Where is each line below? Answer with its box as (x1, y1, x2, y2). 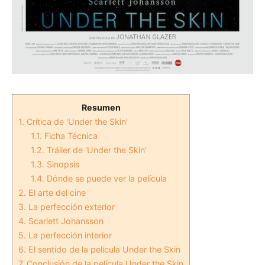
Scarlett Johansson (26, 216, 104, 226)
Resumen (81, 102, 121, 112)
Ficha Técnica (42, 131, 98, 141)
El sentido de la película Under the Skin (26, 244, 180, 254)
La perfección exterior (26, 202, 115, 212)
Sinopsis (44, 159, 82, 169)
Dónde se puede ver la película (44, 173, 167, 183)
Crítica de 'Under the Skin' (24, 117, 128, 127)
